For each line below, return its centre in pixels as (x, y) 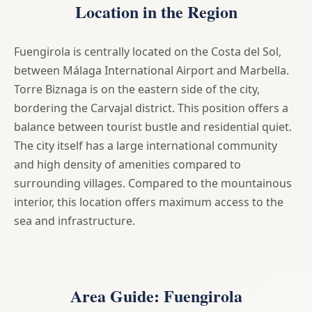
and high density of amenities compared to (127, 164)
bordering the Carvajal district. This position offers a (151, 108)
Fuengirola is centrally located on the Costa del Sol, (148, 51)
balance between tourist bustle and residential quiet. (153, 126)
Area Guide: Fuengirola (156, 295)
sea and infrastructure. (75, 220)
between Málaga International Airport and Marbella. (151, 70)
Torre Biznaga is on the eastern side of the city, (137, 89)
